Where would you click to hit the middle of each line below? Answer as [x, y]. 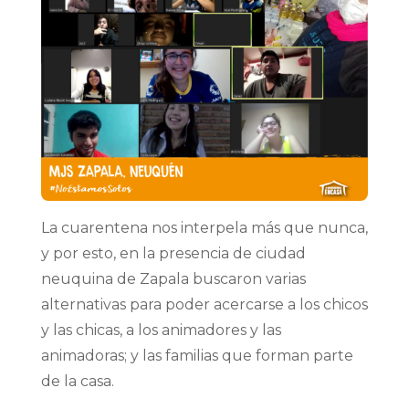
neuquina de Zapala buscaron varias [173, 278]
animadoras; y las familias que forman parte [197, 355]
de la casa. [77, 381]
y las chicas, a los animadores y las [161, 330]
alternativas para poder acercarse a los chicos [204, 304]
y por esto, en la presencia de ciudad [173, 253]
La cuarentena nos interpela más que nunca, [204, 227]
